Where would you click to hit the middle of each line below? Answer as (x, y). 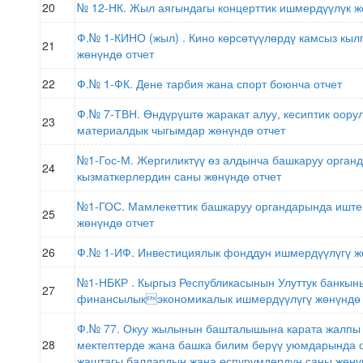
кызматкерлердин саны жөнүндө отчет (179, 176)
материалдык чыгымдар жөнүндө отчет (181, 130)
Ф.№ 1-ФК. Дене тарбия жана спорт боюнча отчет (209, 83)
